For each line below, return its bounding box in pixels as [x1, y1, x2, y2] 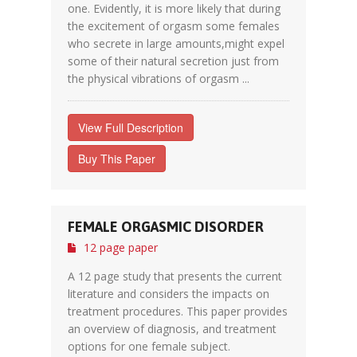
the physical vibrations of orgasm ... [68, 71, 249, 86]
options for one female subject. [68, 339, 230, 354]
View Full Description [78, 120, 183, 135]
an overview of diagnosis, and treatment [68, 321, 277, 336]
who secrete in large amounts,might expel [68, 36, 284, 51]
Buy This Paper [78, 151, 155, 167]
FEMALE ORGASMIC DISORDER [68, 218, 264, 235]
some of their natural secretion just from [68, 53, 279, 69]
